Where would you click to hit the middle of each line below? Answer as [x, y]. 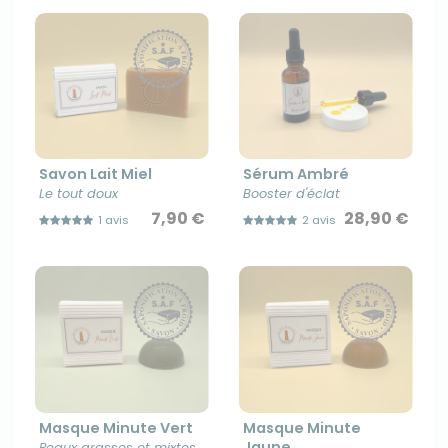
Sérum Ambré [296, 174]
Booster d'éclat [291, 194]
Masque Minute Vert [116, 428]
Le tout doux [78, 194]
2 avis [318, 220]
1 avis [113, 220]
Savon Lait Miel [95, 174]
